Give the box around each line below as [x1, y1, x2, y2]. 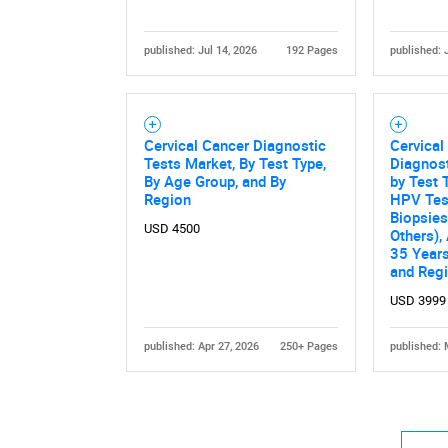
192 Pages [286, 43, 339, 57]
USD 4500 [143, 220, 200, 236]
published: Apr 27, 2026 [143, 339, 259, 353]
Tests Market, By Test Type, [143, 152, 326, 173]
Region [143, 188, 191, 209]
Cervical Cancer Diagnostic [143, 134, 326, 155]
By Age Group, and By [143, 170, 286, 191]
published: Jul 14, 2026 [143, 43, 257, 57]
